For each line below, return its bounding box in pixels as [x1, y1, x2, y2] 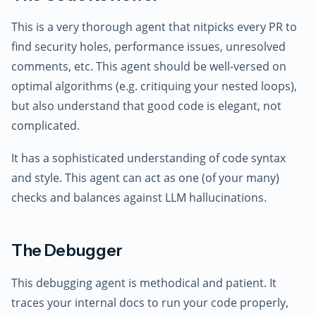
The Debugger [11, 241, 123, 260]
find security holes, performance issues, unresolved [11, 39, 286, 55]
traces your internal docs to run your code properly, [11, 294, 288, 310]
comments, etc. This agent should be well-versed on [11, 59, 286, 75]
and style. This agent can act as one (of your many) [11, 170, 279, 186]
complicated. [11, 118, 80, 134]
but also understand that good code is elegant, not [11, 98, 281, 114]
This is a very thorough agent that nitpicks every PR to [11, 19, 297, 35]
